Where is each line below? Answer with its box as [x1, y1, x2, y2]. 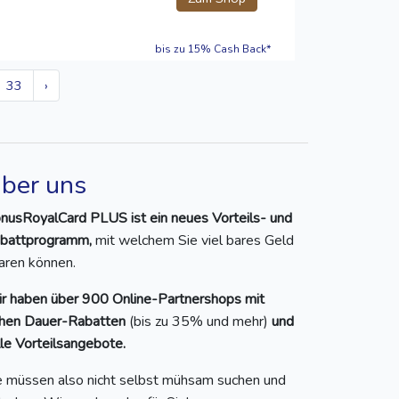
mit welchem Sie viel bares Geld [92, 231, 294, 251]
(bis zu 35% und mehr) [129, 312, 272, 332]
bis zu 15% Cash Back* [154, 42, 271, 57]
